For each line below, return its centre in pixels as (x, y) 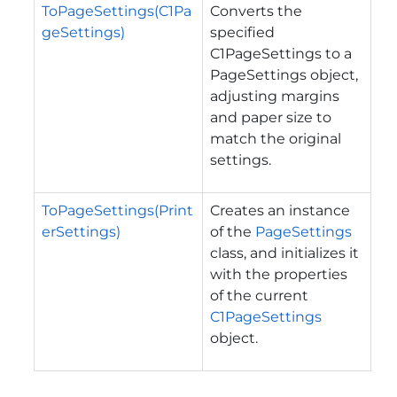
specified (242, 32)
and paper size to (271, 117)
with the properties (279, 274)
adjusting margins (275, 96)
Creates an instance (280, 210)
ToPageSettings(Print (117, 210)
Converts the (256, 11)
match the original (276, 138)
